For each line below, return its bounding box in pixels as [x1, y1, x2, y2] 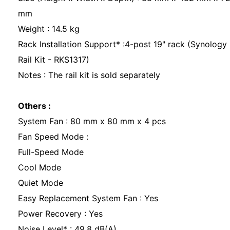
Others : [18, 101, 51, 111]
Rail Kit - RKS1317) [18, 54, 92, 65]
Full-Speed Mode [18, 147, 84, 157]
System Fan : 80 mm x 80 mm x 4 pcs [18, 116, 168, 126]
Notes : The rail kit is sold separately [18, 70, 163, 80]
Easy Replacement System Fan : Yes [18, 193, 158, 203]
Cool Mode [18, 162, 61, 172]
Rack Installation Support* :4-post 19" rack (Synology [18, 39, 227, 49]
